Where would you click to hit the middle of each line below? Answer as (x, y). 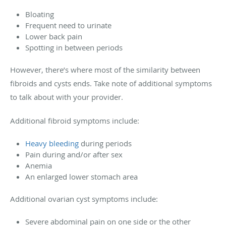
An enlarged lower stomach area (81, 176)
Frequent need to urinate (68, 25)
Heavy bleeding (52, 143)
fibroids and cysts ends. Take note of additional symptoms (111, 83)
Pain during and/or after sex (74, 154)
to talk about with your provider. (67, 97)
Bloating (40, 14)
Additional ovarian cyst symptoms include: (84, 199)
